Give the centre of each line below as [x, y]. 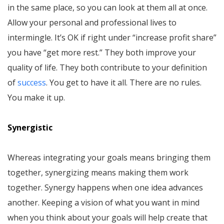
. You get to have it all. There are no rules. [124, 82]
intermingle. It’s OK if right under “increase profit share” [112, 37]
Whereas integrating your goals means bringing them [109, 157]
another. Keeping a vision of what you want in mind [103, 202]
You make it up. [36, 97]
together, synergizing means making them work [98, 172]
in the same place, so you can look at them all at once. [107, 7]
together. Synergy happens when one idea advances [105, 187]
